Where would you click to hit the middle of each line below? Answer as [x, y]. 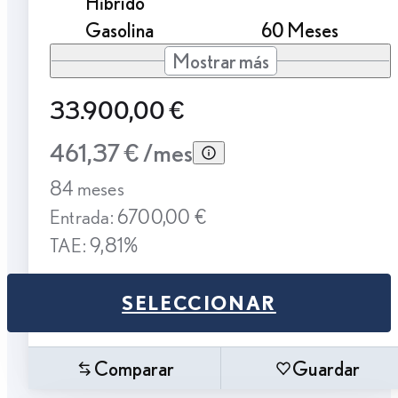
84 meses [87, 188]
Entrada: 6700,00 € [129, 217]
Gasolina [119, 30]
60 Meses [300, 30]
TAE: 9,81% [94, 245]
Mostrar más [220, 61]
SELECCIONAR [199, 303]
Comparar [134, 369]
